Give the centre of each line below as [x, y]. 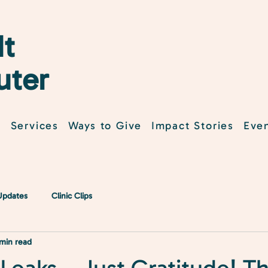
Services [35, 126]
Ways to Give [105, 126]
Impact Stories [193, 126]
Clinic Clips [72, 196]
